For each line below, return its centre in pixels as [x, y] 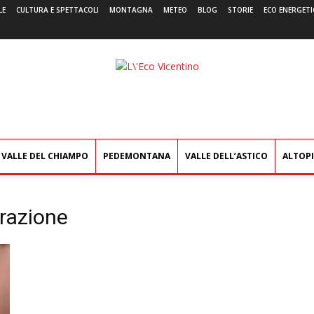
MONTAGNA [131, 10]
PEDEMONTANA [137, 156]
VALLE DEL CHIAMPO [45, 156]
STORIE [240, 10]
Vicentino [177, 80]
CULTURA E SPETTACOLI [57, 10]
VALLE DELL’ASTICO [226, 156]
